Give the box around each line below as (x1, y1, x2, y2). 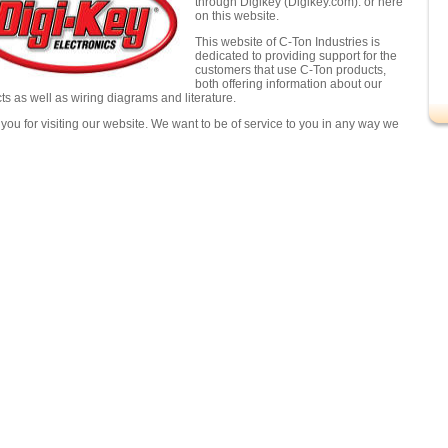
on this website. (195, 9, 279, 23)
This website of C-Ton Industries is (195, 35, 380, 49)
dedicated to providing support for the (195, 49, 397, 63)
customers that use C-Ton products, (195, 63, 386, 77)
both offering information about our (195, 77, 382, 91)
